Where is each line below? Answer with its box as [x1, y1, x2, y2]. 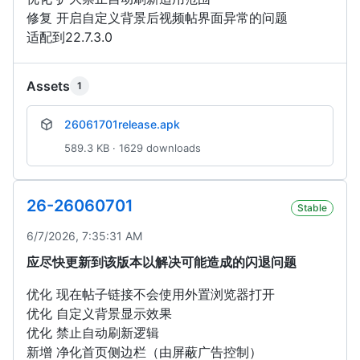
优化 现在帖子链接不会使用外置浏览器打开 [27, 286, 275, 303]
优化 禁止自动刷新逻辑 [27, 325, 159, 342]
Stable [297, 202, 327, 215]
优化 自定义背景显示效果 [27, 305, 172, 322]
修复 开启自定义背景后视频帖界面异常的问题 [27, 10, 288, 27]
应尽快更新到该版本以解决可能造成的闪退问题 [27, 254, 297, 271]
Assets [27, 78, 70, 95]
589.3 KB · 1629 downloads [64, 141, 201, 155]
